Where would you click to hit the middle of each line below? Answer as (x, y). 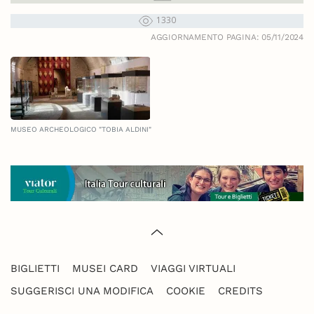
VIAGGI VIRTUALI (193, 269)
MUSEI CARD (105, 269)
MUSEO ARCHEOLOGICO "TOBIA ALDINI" (81, 129)
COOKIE (186, 291)
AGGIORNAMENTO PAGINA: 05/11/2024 (227, 37)
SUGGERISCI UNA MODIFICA (82, 291)
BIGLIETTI (35, 269)
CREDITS (240, 291)
